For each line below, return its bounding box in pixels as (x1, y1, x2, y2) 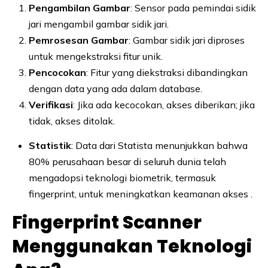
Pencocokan (29, 66, 86, 78)
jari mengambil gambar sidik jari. (29, 17, 169, 30)
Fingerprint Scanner (12, 209, 202, 235)
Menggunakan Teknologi (12, 233, 252, 259)
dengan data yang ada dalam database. (29, 82, 202, 95)
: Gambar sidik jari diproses (129, 33, 245, 46)
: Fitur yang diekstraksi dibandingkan (86, 66, 248, 78)
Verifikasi (29, 98, 73, 111)
